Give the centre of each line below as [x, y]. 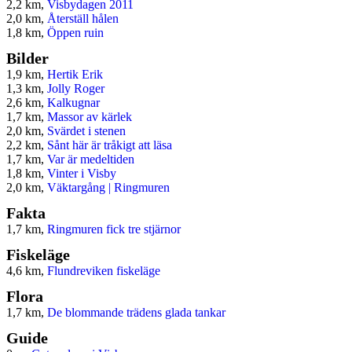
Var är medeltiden [91, 159]
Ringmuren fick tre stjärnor [114, 229]
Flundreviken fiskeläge [104, 271]
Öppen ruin [75, 33]
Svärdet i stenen [86, 131]
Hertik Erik [75, 75]
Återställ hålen [83, 19]
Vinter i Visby [82, 174]
